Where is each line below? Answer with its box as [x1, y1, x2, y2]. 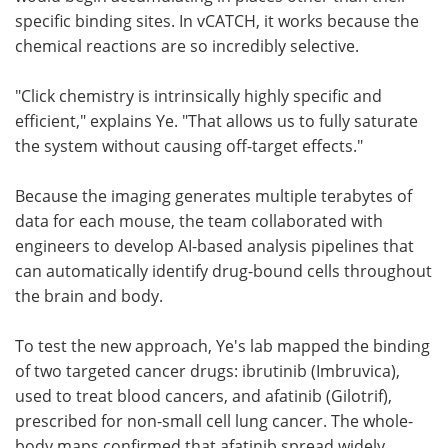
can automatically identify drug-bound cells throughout [15, 260, 432, 281]
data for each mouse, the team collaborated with [15, 210, 383, 231]
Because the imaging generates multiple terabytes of [15, 185, 412, 206]
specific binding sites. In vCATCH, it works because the [15, 10, 419, 31]
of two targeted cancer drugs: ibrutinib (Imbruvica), [15, 360, 400, 381]
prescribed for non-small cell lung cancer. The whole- [15, 410, 413, 431]
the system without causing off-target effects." [15, 135, 363, 156]
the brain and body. [15, 285, 163, 306]
